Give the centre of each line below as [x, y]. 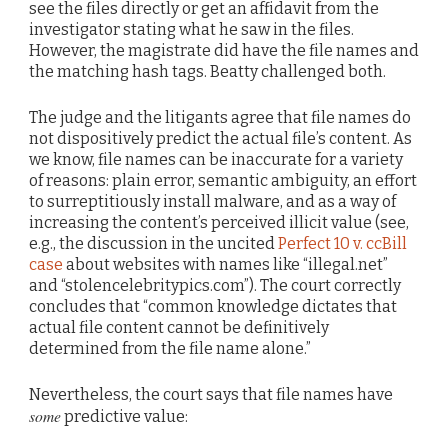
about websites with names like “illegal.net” [225, 264]
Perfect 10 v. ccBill [342, 243]
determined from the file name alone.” [170, 348]
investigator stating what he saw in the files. [191, 29]
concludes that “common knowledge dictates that [213, 306]
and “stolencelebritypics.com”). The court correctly [215, 285]
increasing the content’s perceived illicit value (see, [219, 222]
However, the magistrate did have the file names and [224, 50]
